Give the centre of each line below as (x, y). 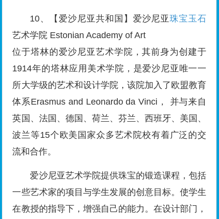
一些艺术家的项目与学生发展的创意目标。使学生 (109, 192)
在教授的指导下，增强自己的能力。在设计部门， (109, 209)
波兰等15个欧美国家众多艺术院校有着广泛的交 (109, 135)
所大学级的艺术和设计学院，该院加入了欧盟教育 (109, 85)
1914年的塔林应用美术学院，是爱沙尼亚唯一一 (109, 69)
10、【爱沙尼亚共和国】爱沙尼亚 (100, 19)
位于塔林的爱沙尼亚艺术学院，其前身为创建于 (109, 52)
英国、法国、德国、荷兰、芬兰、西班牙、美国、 (109, 119)
